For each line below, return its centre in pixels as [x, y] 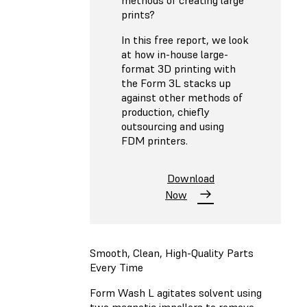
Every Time [116, 268]
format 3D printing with [179, 68]
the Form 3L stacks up [176, 83]
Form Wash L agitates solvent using [176, 293]
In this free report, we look [185, 39]
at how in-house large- [175, 54]
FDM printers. [155, 140]
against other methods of [182, 97]
